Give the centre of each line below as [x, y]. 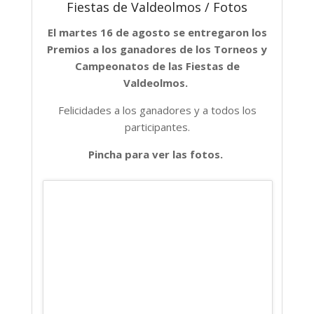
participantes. [157, 127]
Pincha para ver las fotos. [157, 154]
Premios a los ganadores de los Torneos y [157, 49]
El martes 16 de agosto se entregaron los [157, 32]
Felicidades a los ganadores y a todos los [157, 110]
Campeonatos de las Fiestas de [157, 66]
